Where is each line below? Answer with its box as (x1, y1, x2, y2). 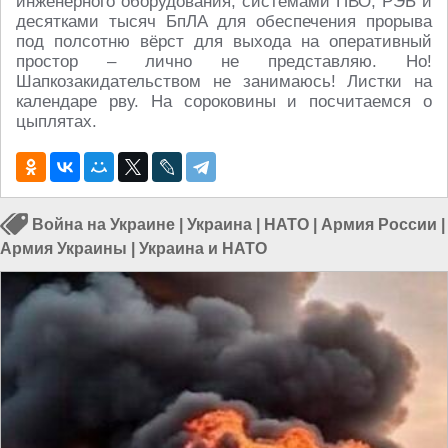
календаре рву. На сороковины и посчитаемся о (16, 92, 432, 111)
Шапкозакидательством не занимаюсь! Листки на (16, 72, 432, 91)
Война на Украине (32, 216, 175, 234)
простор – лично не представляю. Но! (16, 52, 432, 71)
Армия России (321, 216, 437, 234)
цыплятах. (16, 112, 97, 131)
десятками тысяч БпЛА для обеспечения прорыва (16, 12, 432, 31)
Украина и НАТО (139, 240, 267, 258)
